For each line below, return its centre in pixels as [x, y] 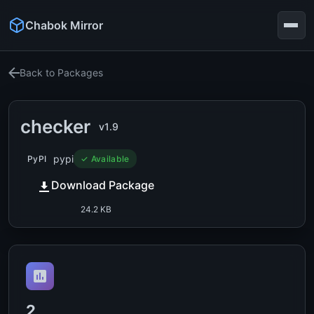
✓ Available [105, 159]
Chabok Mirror [64, 25]
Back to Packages [61, 73]
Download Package [103, 185]
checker [55, 127]
